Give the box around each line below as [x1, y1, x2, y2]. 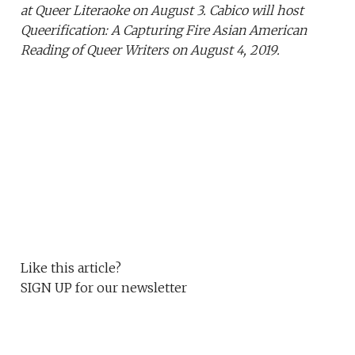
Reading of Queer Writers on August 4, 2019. [21, 42, 281, 59]
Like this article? [21, 260, 122, 277]
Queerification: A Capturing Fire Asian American [21, 22, 307, 39]
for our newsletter [72, 280, 188, 296]
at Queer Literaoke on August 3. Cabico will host [21, 2, 304, 19]
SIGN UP [21, 280, 73, 296]
